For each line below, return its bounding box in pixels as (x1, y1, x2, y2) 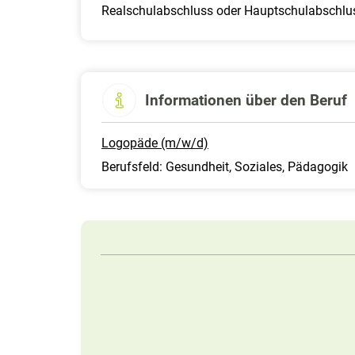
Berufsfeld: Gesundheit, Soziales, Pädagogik (101, 159, 348, 174)
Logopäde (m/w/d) (101, 136, 208, 151)
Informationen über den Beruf (145, 90, 347, 109)
